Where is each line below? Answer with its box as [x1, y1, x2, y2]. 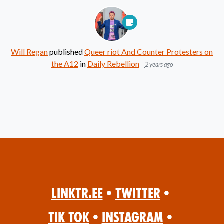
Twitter [115, 185, 160, 202]
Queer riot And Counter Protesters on [84, 46, 213, 56]
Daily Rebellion [87, 58, 139, 68]
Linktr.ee [51, 185, 103, 202]
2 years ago [144, 60, 173, 68]
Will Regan [11, 46, 48, 56]
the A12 [51, 58, 78, 68]
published [48, 46, 84, 56]
